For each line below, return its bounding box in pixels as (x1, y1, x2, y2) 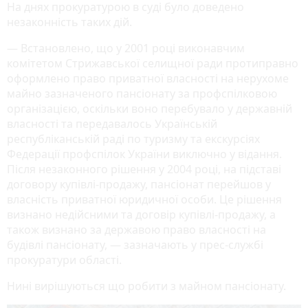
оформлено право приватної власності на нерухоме (7, 70, 289, 86)
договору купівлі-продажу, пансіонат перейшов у (7, 176, 271, 192)
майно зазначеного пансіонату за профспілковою (7, 85, 277, 101)
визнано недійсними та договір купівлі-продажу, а (7, 206, 276, 222)
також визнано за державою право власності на (7, 221, 266, 237)
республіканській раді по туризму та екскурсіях (7, 131, 260, 146)
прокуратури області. (7, 252, 122, 267)
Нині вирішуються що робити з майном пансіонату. (7, 278, 286, 294)
